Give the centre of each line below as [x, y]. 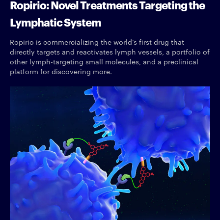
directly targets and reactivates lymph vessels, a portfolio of [110, 52]
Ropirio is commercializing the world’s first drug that [97, 42]
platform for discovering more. [61, 71]
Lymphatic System [55, 22]
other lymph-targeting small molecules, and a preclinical [104, 62]
